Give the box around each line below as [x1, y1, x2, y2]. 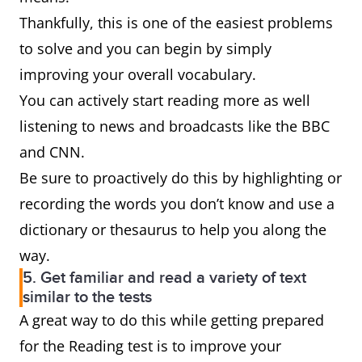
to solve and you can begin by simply [19, 39, 271, 59]
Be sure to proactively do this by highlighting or [19, 168, 342, 188]
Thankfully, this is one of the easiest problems [19, 13, 333, 33]
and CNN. [19, 142, 85, 162]
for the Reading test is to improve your [19, 336, 281, 356]
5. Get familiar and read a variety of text [23, 268, 306, 288]
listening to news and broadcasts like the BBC [19, 116, 330, 137]
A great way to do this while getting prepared [19, 310, 324, 330]
